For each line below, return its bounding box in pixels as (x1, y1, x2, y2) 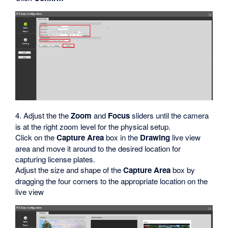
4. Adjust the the (15, 110, 71, 121)
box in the (104, 132, 140, 143)
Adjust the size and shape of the (15, 164, 124, 176)
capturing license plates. (15, 154, 96, 165)
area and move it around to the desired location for (15, 143, 181, 154)
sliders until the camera (130, 110, 209, 121)
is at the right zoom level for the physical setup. (15, 121, 171, 132)
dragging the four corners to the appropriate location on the (15, 176, 208, 187)
